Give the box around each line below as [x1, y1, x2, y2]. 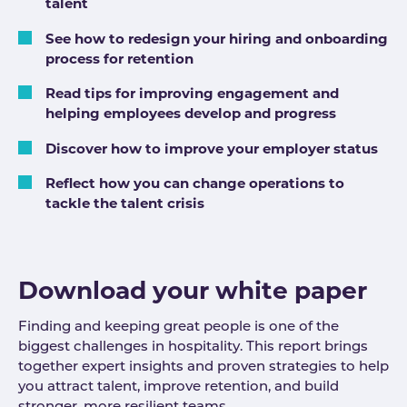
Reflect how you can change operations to [45, 174, 344, 193]
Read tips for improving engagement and [45, 84, 339, 103]
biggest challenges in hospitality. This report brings [18, 341, 368, 355]
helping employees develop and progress [45, 104, 336, 123]
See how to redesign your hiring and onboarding [45, 29, 388, 47]
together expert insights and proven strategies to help [18, 361, 389, 375]
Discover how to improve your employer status [45, 139, 378, 157]
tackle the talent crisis [45, 194, 204, 213]
